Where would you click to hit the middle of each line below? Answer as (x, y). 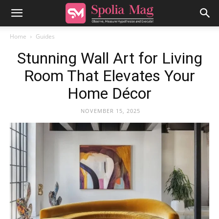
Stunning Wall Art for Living (109, 58)
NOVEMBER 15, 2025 (110, 111)
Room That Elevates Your (109, 76)
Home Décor (109, 93)
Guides (45, 36)
